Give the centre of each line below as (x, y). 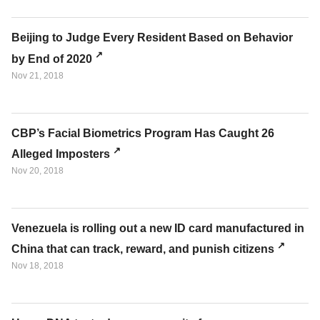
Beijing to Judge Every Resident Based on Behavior (152, 38)
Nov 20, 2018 (37, 170)
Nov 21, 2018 (37, 75)
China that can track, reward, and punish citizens (143, 249)
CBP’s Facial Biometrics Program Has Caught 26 (143, 133)
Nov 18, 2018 (37, 266)
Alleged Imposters (61, 154)
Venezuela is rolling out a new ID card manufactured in (158, 228)
